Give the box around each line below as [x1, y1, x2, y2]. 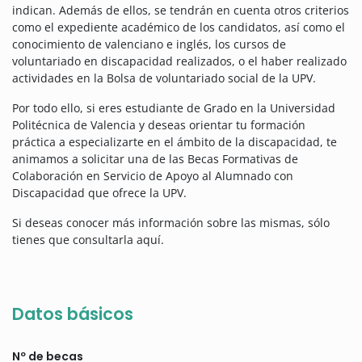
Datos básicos [12, 302, 133, 326]
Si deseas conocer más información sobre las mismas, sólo [12, 215, 330, 231]
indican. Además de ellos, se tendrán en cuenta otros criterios [12, 2, 349, 19]
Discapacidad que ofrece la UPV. [12, 185, 187, 201]
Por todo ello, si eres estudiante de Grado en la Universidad [12, 100, 335, 116]
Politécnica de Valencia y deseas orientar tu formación [12, 117, 305, 133]
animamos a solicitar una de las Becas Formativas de [12, 151, 298, 167]
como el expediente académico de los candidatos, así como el [12, 19, 345, 36]
